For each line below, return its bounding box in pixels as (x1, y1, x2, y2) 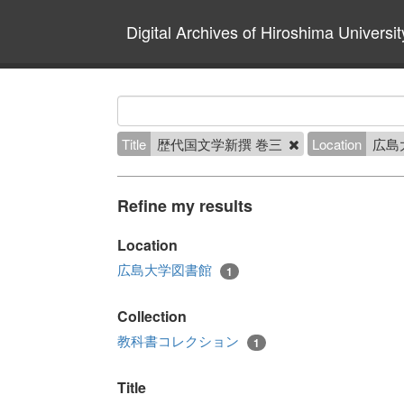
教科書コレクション (117, 331, 243, 351)
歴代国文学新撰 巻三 (157, 134, 286, 153)
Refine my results (117, 194, 252, 217)
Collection (117, 306, 187, 327)
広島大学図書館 (117, 260, 216, 279)
